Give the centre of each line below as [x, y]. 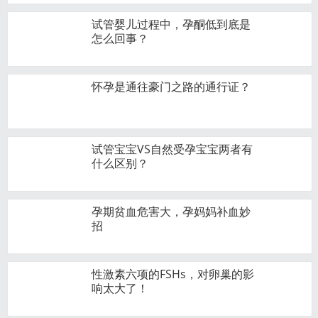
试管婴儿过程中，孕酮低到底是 [171, 24]
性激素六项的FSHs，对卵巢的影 [173, 274]
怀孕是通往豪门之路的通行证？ [171, 87]
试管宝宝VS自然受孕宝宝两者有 [172, 149]
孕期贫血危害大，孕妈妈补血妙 [171, 212]
